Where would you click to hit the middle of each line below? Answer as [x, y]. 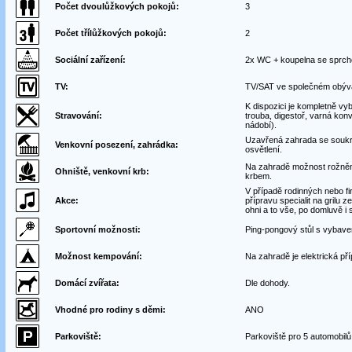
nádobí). [260, 125]
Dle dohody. [267, 283]
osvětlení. [263, 149]
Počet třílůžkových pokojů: [110, 33]
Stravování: [78, 115]
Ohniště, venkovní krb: [102, 171]
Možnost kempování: [98, 256]
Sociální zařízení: [90, 60]
